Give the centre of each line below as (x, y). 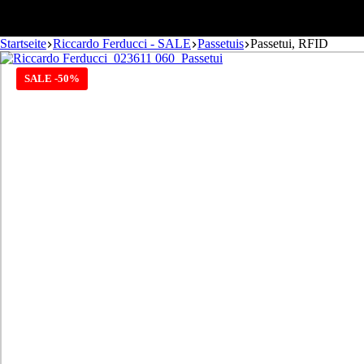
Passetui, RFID (289, 44)
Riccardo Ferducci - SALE (122, 44)
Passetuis (221, 44)
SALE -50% (52, 79)
